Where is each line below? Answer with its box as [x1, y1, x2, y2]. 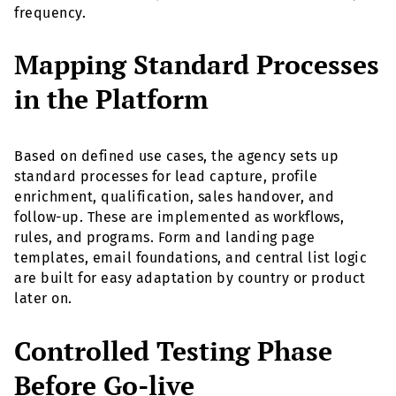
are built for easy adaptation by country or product [14, 270, 366, 287]
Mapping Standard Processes [14, 47, 379, 83]
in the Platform [14, 81, 209, 118]
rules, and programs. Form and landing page [14, 229, 315, 247]
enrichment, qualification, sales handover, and [14, 188, 334, 206]
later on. [14, 290, 72, 308]
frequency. [14, 4, 86, 21]
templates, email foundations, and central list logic [14, 249, 367, 267]
